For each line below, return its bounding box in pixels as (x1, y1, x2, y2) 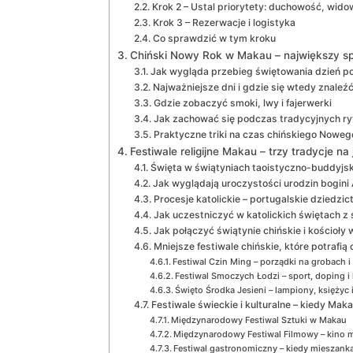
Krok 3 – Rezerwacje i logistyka (152, 16, 295, 28)
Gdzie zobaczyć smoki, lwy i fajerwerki (153, 96, 332, 109)
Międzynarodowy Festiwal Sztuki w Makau (170, 314, 347, 325)
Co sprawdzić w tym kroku (152, 32, 276, 44)
